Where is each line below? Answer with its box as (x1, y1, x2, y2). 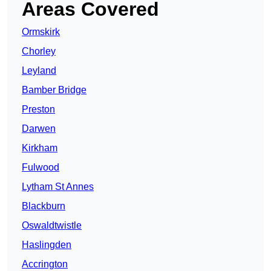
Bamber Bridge (22, 85, 87, 96)
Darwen (22, 123, 56, 134)
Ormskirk (22, 27, 60, 38)
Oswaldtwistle (22, 220, 82, 231)
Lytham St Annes (22, 181, 94, 192)
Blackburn (22, 201, 65, 212)
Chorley (22, 46, 56, 57)
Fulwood (22, 162, 59, 173)
